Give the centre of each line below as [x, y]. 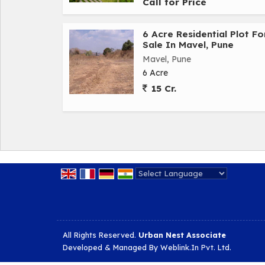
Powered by [160, 186]
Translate [230, 186]
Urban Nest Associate [182, 235]
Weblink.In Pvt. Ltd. [196, 247]
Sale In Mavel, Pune [188, 45]
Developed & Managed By [112, 247]
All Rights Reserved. [101, 235]
